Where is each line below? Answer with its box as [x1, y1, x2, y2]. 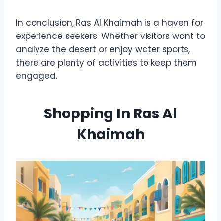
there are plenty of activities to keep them [16, 56, 197, 69]
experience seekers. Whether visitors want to [16, 30, 205, 42]
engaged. [16, 70, 57, 82]
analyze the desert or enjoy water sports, [16, 43, 190, 55]
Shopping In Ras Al [44, 104, 177, 123]
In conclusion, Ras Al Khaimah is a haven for [16, 16, 203, 29]
